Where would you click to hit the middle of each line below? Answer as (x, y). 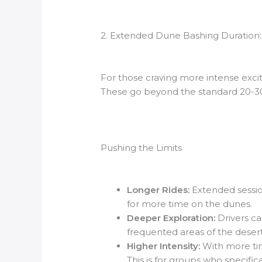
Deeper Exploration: (171, 218)
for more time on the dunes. (190, 204)
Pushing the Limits (142, 148)
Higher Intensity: (164, 246)
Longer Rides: (158, 190)
